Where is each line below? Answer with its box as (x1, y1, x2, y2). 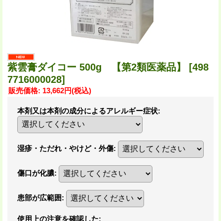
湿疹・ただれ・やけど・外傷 (17, 144, 113, 152)
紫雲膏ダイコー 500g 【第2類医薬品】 (7, 61, 189, 73)
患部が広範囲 (17, 193, 62, 202)
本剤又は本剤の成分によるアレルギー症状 (17, 106, 158, 115)
